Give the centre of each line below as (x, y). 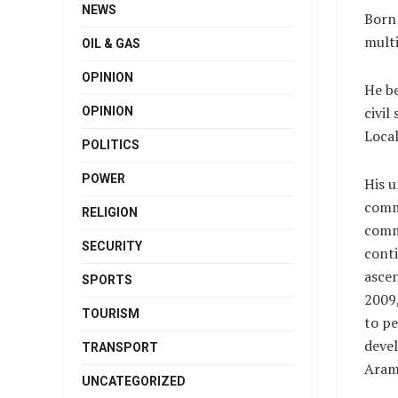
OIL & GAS (111, 44)
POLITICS (111, 145)
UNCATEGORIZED (134, 381)
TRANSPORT (120, 347)
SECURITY (112, 246)
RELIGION (110, 212)
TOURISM (111, 314)
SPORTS (107, 280)
